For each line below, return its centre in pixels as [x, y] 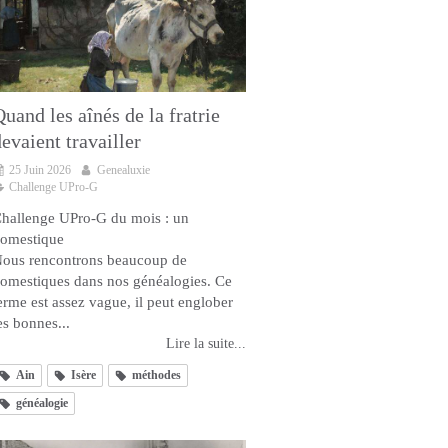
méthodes [156, 375]
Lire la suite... [206, 344]
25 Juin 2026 [40, 170]
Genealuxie [123, 170]
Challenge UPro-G [53, 187]
